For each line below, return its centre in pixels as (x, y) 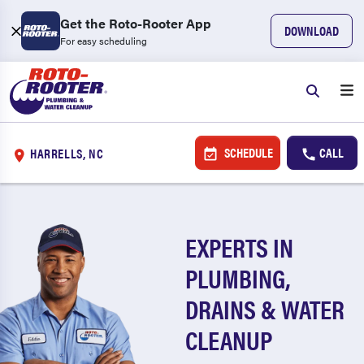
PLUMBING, (238, 277)
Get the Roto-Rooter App (136, 23)
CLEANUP (229, 339)
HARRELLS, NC (67, 153)
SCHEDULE (247, 152)
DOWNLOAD (312, 30)
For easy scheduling (104, 41)
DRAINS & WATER (265, 308)
